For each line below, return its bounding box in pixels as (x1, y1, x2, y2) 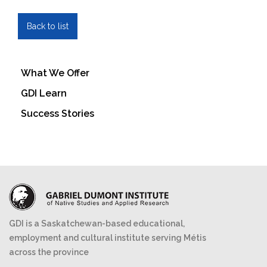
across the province (9, 247, 89, 257)
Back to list (27, 21, 69, 32)
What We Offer (21, 67, 89, 79)
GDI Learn (21, 88, 67, 100)
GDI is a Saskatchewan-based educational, (9, 219, 185, 229)
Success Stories (21, 108, 94, 120)
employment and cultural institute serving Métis (9, 233, 206, 243)
